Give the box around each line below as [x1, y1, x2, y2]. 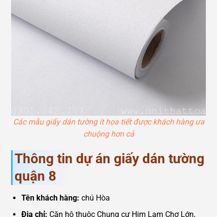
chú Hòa [81, 193, 110, 202]
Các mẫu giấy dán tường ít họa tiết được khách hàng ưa [13, 117, 204, 126]
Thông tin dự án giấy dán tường [15, 150, 204, 167]
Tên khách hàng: [21, 193, 81, 202]
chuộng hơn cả [83, 129, 134, 139]
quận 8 [15, 168, 56, 184]
